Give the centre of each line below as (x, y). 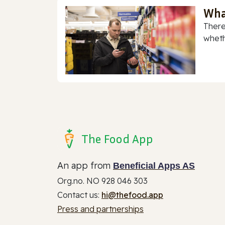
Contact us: (79, 195)
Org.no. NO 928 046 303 (102, 181)
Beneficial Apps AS (154, 166)
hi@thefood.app (132, 195)
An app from (85, 166)
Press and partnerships (100, 209)
